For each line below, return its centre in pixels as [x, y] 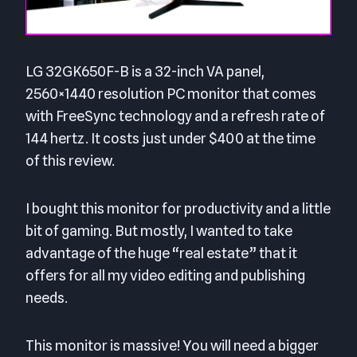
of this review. [70, 160]
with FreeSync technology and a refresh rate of [175, 116]
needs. [47, 297]
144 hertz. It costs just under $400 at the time [171, 138]
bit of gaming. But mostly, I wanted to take [159, 230]
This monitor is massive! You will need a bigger [172, 345]
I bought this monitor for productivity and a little [178, 208]
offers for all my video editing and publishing [165, 275]
